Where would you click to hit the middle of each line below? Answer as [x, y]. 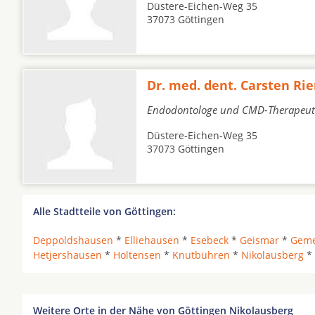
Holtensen [137, 255]
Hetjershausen [67, 255]
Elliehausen [152, 240]
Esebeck [210, 240]
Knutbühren [201, 255]
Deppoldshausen [73, 240]
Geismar [259, 240]
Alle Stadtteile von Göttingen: [104, 211]
